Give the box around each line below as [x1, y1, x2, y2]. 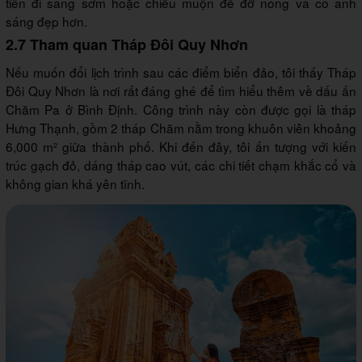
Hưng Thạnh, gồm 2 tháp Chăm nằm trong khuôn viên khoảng [6, 118, 356, 137]
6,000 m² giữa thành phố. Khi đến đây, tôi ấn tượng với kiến [6, 137, 356, 155]
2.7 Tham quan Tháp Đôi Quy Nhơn [6, 33, 248, 55]
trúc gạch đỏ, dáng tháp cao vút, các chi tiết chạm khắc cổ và [6, 155, 356, 174]
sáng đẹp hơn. [6, 11, 87, 30]
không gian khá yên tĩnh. [6, 174, 145, 192]
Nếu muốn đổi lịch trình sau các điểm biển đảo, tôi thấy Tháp [6, 62, 356, 81]
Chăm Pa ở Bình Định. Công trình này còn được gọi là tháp [6, 99, 356, 118]
